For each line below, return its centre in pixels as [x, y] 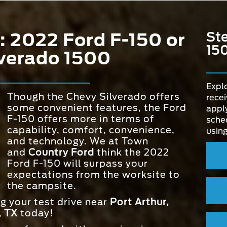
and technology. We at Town [78, 141]
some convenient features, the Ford [97, 108]
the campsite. [42, 186]
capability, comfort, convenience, [91, 130]
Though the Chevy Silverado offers [93, 97]
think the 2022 [132, 153]
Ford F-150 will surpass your [78, 164]
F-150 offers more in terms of [81, 119]
